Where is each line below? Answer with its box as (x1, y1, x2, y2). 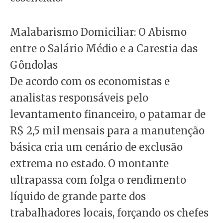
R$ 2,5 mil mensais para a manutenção (10, 124, 205, 137)
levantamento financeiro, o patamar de (10, 108, 206, 121)
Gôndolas (10, 59, 58, 72)
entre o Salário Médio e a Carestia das (10, 42, 198, 55)
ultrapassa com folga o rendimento (10, 174, 186, 187)
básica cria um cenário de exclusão (10, 141, 183, 154)
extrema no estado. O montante (10, 157, 169, 170)
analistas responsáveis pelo (10, 92, 148, 105)
